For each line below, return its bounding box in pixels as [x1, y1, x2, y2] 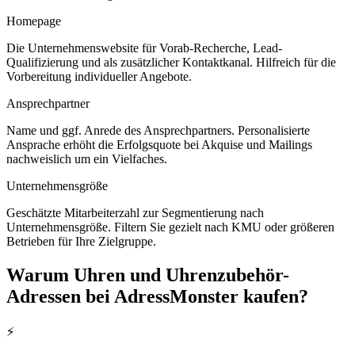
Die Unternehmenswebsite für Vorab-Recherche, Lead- [6, 40, 282, 55]
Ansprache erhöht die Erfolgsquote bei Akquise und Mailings [6, 137, 312, 151]
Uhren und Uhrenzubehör [74, 264, 283, 285]
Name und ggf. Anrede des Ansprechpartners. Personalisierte [6, 123, 310, 137]
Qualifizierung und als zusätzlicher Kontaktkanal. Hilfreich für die [6, 55, 336, 69]
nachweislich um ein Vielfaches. [6, 151, 167, 166]
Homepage [6, 13, 61, 28]
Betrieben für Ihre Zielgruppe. [6, 234, 156, 248]
